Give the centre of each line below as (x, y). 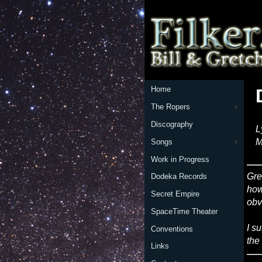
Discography (172, 124)
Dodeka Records (179, 177)
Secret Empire (175, 194)
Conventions (172, 229)
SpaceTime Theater (184, 211)
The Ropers (170, 107)
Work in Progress (180, 159)
